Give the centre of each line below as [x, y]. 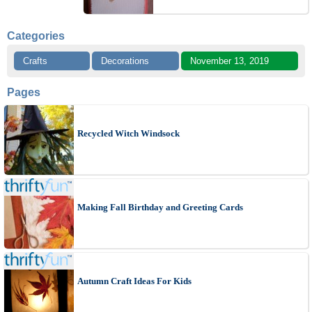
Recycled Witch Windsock [128, 134]
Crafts [35, 61]
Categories [36, 36]
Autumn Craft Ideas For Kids [134, 281]
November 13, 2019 [229, 61]
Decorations [125, 61]
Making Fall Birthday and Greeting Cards [160, 208]
